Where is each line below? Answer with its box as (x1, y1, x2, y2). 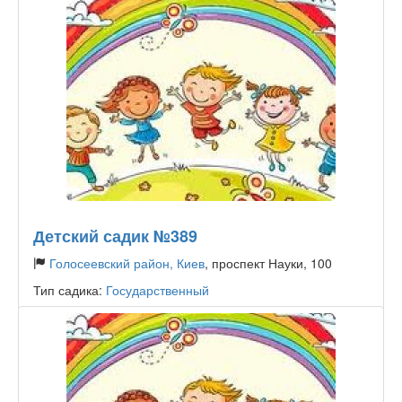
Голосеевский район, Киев (49, 254, 205, 272)
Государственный (106, 281, 209, 299)
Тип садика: (33, 281, 106, 299)
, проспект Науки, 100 (205, 254, 332, 272)
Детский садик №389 (33, 224, 197, 248)
